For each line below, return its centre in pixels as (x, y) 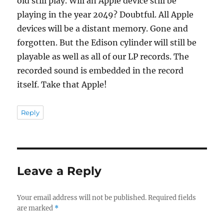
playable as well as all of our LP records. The (103, 57)
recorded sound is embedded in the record (100, 71)
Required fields (172, 198)
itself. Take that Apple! (62, 85)
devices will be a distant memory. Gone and (103, 29)
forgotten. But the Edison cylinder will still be (107, 43)
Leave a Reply (59, 171)
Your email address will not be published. (82, 198)
